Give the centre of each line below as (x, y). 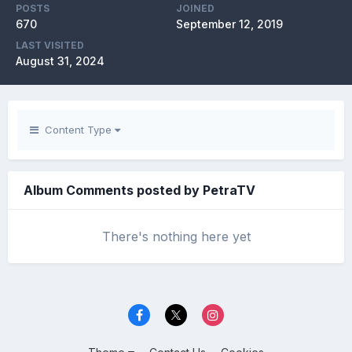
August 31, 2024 (60, 61)
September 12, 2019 (229, 24)
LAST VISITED (50, 46)
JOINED (195, 9)
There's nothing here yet (176, 237)
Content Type (77, 130)
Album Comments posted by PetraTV (139, 191)
